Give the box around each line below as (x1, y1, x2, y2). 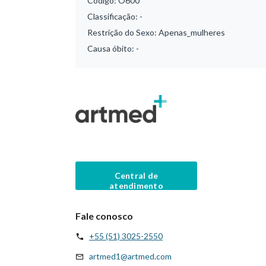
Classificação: (87, 11, 140, 21)
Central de (114, 170, 159, 180)
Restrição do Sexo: (87, 27, 159, 37)
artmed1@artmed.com (89, 251, 172, 261)
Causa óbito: (87, 43, 136, 53)
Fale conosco (75, 210, 133, 221)
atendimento (109, 180, 164, 191)
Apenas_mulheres (159, 27, 225, 37)
